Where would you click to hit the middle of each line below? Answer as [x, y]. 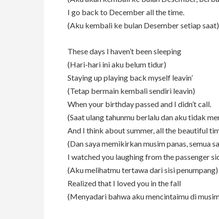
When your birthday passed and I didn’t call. [139, 104]
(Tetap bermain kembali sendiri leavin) [131, 91]
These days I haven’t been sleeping [124, 51]
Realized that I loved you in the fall [124, 183]
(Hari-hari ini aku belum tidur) [117, 65]
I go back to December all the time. [126, 12]
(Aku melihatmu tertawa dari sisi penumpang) [143, 170]
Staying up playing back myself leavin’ [130, 78]
